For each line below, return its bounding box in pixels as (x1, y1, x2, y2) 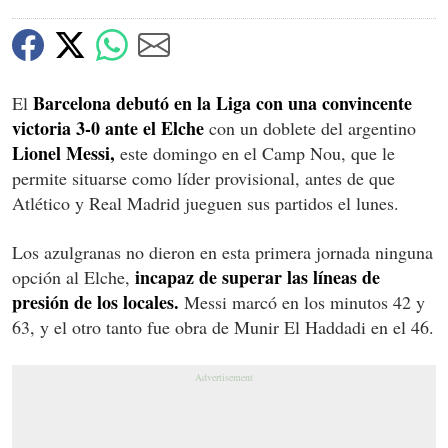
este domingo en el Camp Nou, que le (115, 141, 395, 166)
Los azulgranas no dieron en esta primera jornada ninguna (12, 240, 433, 265)
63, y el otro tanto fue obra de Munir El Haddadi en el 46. (12, 315, 434, 340)
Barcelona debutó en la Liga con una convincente (33, 90, 412, 117)
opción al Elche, (12, 265, 135, 290)
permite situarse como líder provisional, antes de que (12, 166, 395, 191)
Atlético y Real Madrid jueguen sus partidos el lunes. (12, 191, 399, 216)
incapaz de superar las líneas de (135, 264, 380, 291)
